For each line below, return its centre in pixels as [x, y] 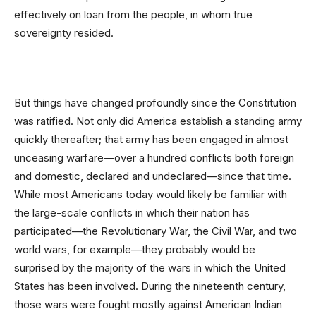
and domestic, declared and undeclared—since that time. [153, 176]
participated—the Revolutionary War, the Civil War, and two [156, 231]
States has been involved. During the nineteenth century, [150, 286]
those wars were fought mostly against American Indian [148, 305]
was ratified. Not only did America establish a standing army [158, 121]
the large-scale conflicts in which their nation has [132, 213]
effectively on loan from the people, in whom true [133, 15]
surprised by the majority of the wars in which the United [150, 268]
